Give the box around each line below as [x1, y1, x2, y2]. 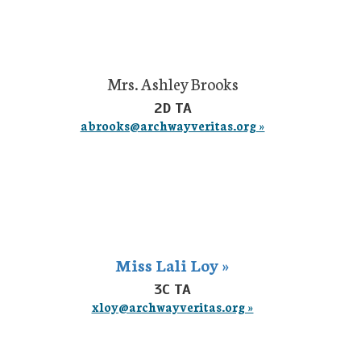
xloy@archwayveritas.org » [91, 298, 254, 315]
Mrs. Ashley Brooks [106, 72, 239, 94]
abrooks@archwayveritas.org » [80, 117, 265, 134]
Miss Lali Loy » [115, 253, 230, 276]
